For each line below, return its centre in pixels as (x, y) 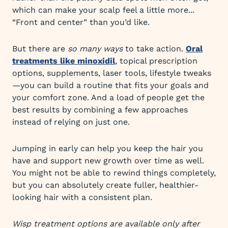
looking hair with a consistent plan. (82, 197)
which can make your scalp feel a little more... (103, 10)
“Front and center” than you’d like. (81, 22)
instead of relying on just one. (71, 122)
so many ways (95, 49)
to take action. (154, 49)
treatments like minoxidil (64, 61)
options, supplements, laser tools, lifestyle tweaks (112, 73)
